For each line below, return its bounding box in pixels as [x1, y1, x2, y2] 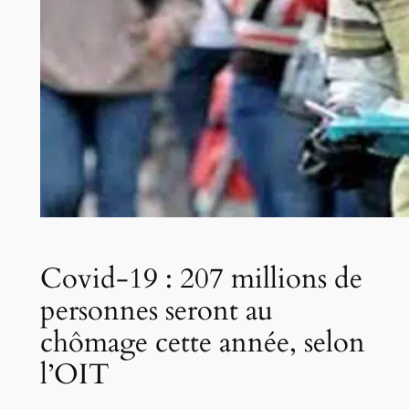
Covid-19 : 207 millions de [39, 258, 362, 298]
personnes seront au [39, 290, 273, 330]
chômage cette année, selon [39, 322, 365, 362]
